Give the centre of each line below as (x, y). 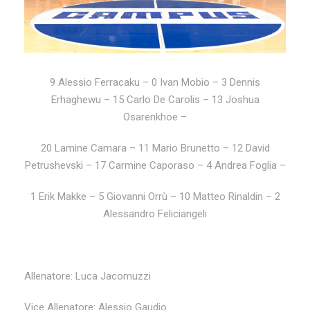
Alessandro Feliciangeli (155, 214)
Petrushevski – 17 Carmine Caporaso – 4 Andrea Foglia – (155, 165)
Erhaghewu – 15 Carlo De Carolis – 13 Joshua (155, 100)
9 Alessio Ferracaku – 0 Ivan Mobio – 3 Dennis (155, 82)
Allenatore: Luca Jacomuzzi (88, 276)
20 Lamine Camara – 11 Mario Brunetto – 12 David (155, 148)
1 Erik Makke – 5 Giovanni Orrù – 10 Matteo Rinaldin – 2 (155, 197)
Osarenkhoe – (155, 117)
